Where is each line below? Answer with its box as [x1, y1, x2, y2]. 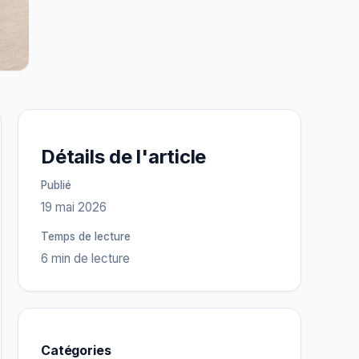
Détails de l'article [41, 144, 207, 168]
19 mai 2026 [41, 199, 107, 215]
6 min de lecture [41, 250, 130, 266]
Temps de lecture [41, 229, 131, 243]
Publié [41, 178, 71, 192]
